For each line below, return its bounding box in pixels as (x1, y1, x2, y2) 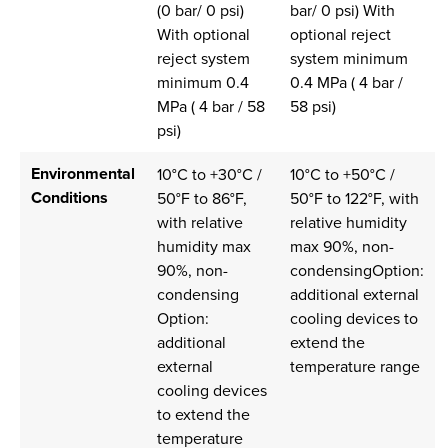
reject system (156, 47, 250, 70)
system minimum (289, 47, 408, 70)
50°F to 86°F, (156, 187, 247, 210)
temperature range (289, 355, 420, 378)
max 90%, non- (289, 235, 394, 258)
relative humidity (289, 211, 407, 234)
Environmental (30, 162, 135, 186)
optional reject (289, 23, 391, 46)
